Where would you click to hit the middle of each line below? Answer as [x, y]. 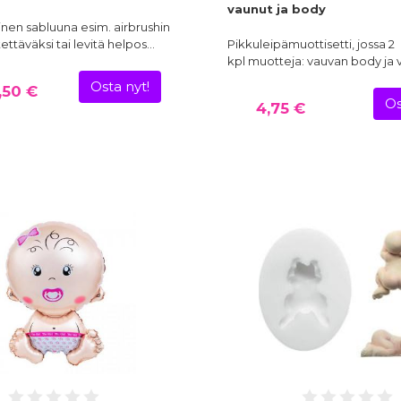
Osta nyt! [120, 87]
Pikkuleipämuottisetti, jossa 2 [311, 44]
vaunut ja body [277, 9]
